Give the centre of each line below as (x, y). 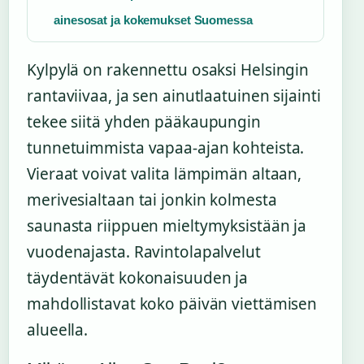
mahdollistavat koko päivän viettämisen (172, 304)
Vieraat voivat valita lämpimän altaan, (165, 174)
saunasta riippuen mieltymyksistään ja (167, 226)
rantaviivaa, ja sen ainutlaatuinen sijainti (174, 96)
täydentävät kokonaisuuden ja (138, 278)
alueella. (58, 330)
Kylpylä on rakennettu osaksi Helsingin (168, 70)
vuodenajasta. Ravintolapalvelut (144, 252)
